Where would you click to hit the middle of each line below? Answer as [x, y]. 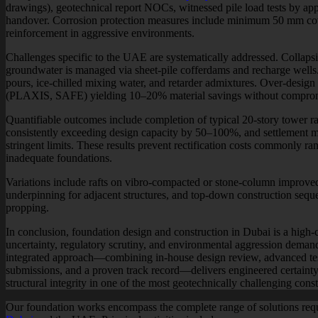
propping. [27, 207]
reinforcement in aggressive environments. [100, 33]
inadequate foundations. [59, 158]
